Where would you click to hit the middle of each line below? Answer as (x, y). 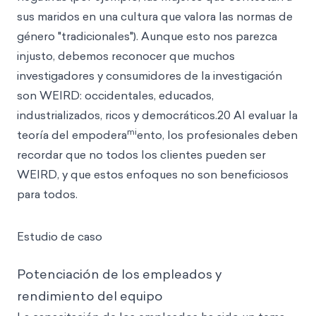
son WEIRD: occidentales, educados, (115, 95)
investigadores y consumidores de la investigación (150, 75)
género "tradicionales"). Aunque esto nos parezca (147, 36)
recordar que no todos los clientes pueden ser (141, 154)
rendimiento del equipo (90, 296)
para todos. (47, 194)
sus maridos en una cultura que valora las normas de (155, 16)
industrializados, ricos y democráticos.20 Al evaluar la (157, 115)
